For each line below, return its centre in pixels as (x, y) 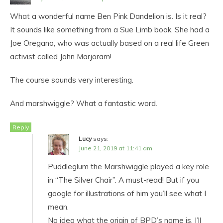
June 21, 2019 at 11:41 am (115, 148)
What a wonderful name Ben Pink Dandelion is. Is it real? (108, 16)
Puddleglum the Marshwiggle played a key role (128, 166)
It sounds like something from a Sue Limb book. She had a (110, 29)
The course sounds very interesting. (72, 80)
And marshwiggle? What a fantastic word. (84, 103)
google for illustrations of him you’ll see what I (127, 193)
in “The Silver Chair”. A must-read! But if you (123, 180)
